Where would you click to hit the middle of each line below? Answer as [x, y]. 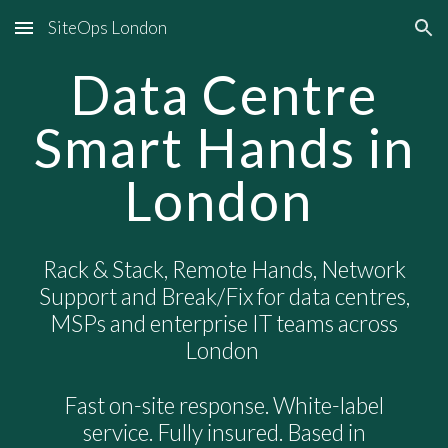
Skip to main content [87, 37]
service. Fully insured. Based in [224, 432]
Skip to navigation [369, 37]
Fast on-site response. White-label [224, 405]
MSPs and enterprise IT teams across [224, 323]
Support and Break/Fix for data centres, [224, 296]
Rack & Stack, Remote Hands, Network [224, 269]
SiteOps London [107, 27]
